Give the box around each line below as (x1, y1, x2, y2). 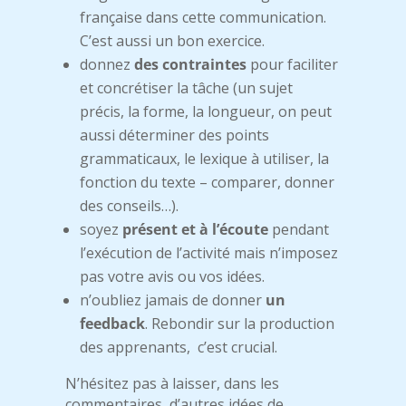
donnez (80, 54, 135, 75)
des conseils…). (80, 196, 179, 217)
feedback (80, 314, 146, 334)
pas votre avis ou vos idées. (80, 266, 266, 287)
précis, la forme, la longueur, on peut (80, 101, 333, 122)
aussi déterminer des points (80, 125, 270, 146)
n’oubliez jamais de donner (80, 290, 266, 311)
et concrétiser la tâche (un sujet (80, 78, 294, 99)
